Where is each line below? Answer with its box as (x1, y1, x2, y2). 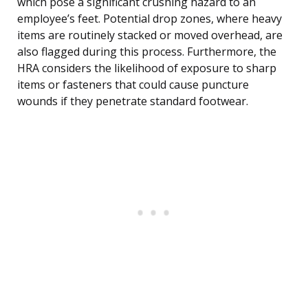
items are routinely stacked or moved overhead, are (17, 27, 283, 43)
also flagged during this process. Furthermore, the (17, 44, 276, 60)
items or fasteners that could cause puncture (17, 77, 249, 93)
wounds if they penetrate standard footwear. (17, 93, 248, 109)
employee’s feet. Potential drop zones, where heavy (17, 11, 282, 27)
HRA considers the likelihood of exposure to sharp (17, 60, 276, 76)
